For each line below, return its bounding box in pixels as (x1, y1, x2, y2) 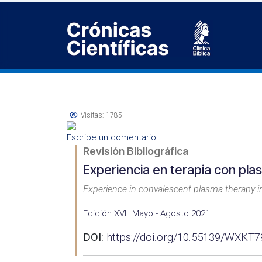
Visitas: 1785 (81, 111, 122, 119)
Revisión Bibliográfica (83, 145, 188, 157)
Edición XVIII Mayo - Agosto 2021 (83, 208, 210, 219)
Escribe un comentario (67, 132, 156, 143)
